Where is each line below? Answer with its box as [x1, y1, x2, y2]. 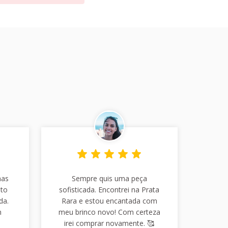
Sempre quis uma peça [71, 173, 147, 183]
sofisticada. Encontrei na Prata [59, 184, 160, 194]
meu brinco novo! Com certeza [58, 207, 160, 217]
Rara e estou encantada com [61, 195, 157, 206]
